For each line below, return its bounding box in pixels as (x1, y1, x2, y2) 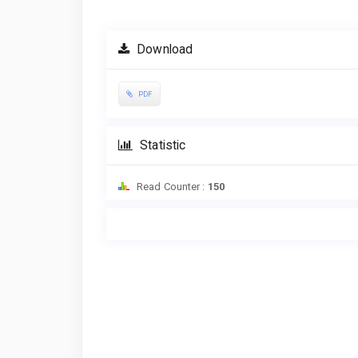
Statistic (137, 138, 186, 153)
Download (133, 42, 193, 57)
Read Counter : (134, 181, 208, 193)
